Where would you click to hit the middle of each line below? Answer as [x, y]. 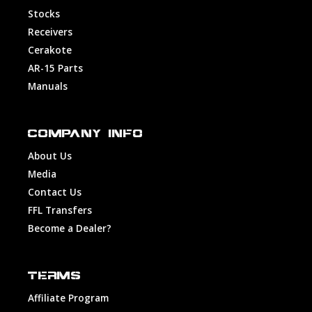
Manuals [48, 86]
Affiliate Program [68, 297]
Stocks [44, 13]
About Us [50, 155]
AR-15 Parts [55, 68]
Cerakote [50, 49]
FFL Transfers [60, 210]
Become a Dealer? [70, 228]
